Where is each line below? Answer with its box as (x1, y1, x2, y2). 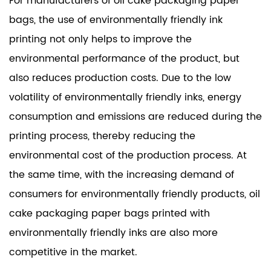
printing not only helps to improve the (9, 31, 192, 47)
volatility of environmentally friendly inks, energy (9, 89, 241, 105)
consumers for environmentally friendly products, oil (9, 186, 260, 202)
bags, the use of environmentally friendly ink (9, 11, 223, 28)
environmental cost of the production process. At (9, 147, 247, 163)
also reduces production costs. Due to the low (9, 70, 231, 86)
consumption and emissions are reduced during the (9, 108, 262, 125)
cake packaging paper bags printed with (9, 205, 210, 221)
